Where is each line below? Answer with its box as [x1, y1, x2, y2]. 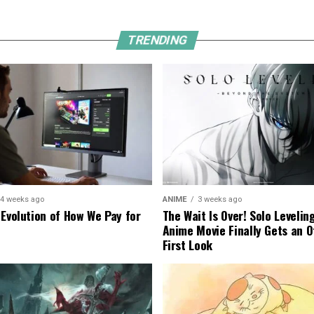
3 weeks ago [197, 195, 242, 205]
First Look [162, 235, 212, 254]
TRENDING [125, 33, 189, 47]
